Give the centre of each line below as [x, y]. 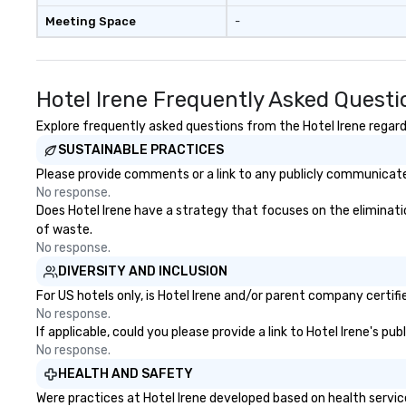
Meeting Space [91, 21]
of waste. [64, 230]
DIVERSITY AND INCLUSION [143, 271]
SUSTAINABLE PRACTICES [141, 150]
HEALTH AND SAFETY [126, 374]
